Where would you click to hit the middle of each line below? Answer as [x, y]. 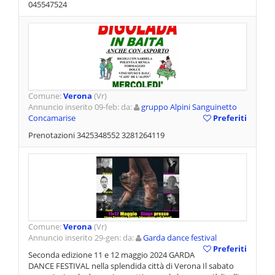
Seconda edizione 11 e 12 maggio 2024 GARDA [111, 255]
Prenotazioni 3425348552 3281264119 [96, 135]
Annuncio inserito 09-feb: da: [81, 107]
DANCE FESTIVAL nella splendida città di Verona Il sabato [131, 266]
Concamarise [52, 118]
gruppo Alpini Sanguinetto [189, 107]
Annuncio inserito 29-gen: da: [82, 238]
